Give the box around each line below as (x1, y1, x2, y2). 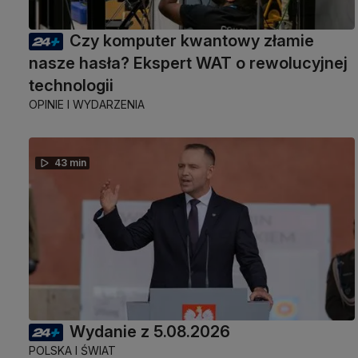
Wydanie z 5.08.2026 (70, 321, 230, 341)
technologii (29, 76, 113, 96)
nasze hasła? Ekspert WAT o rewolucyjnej (29, 54, 348, 74)
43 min (54, 157, 86, 169)
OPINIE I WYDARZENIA (29, 97, 145, 112)
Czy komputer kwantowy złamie (70, 31, 314, 51)
